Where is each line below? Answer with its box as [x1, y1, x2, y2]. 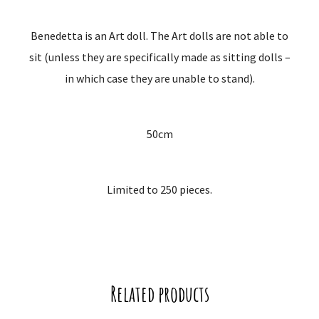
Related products [110, 281, 209, 308]
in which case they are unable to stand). [64, 71, 255, 86]
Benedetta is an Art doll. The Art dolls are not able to [31, 28, 288, 43]
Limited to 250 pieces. [107, 182, 212, 197]
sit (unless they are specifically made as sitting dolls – [28, 50, 291, 65]
